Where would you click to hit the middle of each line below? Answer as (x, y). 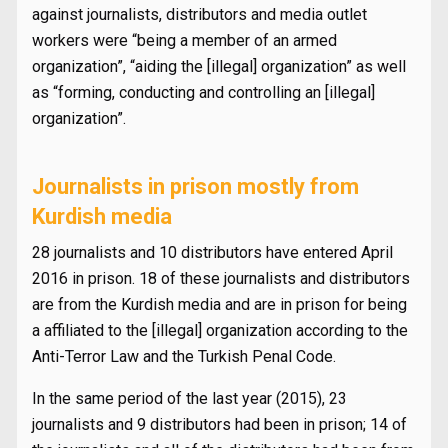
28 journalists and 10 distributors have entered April (212, 252)
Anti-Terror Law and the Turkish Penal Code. (184, 356)
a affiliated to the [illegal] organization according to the (220, 330)
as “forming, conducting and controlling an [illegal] (203, 92)
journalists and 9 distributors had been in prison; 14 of (219, 424)
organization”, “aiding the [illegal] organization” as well (219, 66)
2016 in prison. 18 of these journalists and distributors (221, 278)
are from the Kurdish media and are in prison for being (219, 304)
